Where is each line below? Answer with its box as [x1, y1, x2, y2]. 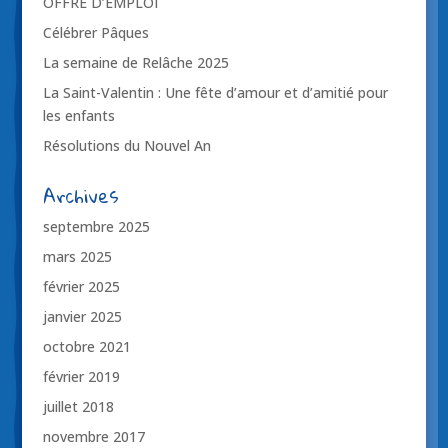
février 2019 [42, 367, 120, 387]
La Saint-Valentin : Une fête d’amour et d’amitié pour [42, 83, 388, 103]
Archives [42, 178, 119, 214]
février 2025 [42, 277, 120, 297]
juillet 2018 [42, 397, 114, 417]
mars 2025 [42, 247, 112, 267]
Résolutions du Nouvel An [42, 136, 211, 156]
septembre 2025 [42, 217, 150, 237]
